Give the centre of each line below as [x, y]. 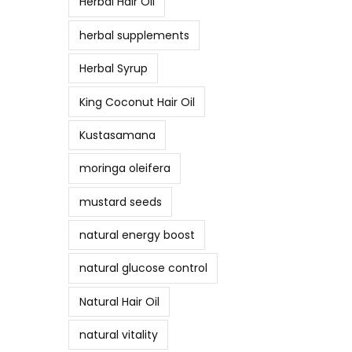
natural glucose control [143, 268]
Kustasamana [117, 135]
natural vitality [118, 335]
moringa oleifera [125, 169]
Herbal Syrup [113, 69]
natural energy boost [137, 235]
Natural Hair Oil [119, 301]
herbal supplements [134, 35]
